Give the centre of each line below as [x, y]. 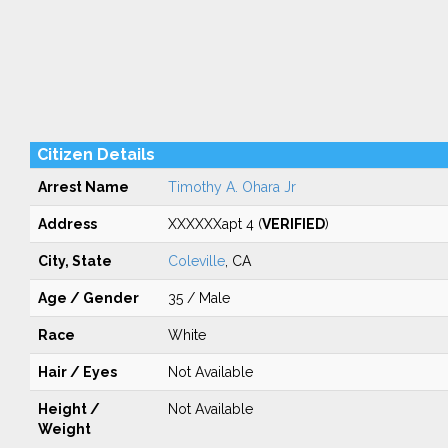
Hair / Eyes [77, 372]
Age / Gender [88, 298]
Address [67, 224]
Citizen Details [95, 154]
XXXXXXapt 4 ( [214, 224]
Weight [64, 429]
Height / [68, 409]
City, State [74, 261]
